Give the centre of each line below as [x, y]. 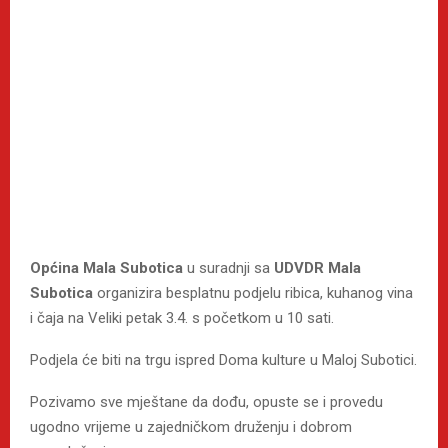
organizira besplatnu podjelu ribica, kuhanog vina [253, 292]
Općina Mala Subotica [106, 267]
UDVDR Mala [317, 267]
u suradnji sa [228, 267]
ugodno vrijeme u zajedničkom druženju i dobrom [191, 426]
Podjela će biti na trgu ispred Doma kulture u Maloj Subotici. [223, 359]
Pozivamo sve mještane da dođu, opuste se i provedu [206, 401]
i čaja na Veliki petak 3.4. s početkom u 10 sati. [182, 317]
